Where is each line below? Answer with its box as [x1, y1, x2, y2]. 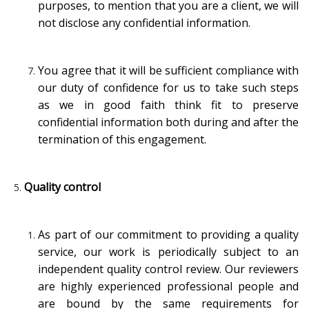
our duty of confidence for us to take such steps [38, 79, 299, 95]
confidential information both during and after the [38, 114, 299, 130]
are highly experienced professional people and [38, 278, 299, 294]
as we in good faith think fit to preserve [38, 97, 299, 112]
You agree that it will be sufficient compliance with [38, 62, 299, 78]
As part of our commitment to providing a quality [38, 226, 299, 242]
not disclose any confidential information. [38, 14, 250, 30]
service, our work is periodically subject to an [38, 243, 299, 259]
